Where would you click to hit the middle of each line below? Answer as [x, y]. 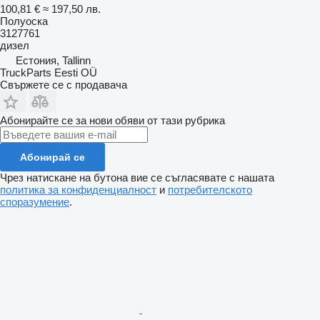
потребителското [210, 189]
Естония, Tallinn [53, 60]
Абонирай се [52, 157]
